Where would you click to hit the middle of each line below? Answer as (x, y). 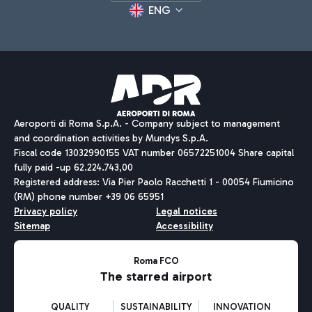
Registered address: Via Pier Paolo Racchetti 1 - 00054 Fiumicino (154, 182)
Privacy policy (46, 211)
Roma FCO (156, 261)
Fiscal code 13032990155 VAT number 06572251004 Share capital (154, 153)
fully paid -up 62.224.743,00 (73, 167)
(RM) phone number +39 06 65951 (89, 197)
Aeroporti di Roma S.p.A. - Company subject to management (147, 124)
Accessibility (185, 226)
